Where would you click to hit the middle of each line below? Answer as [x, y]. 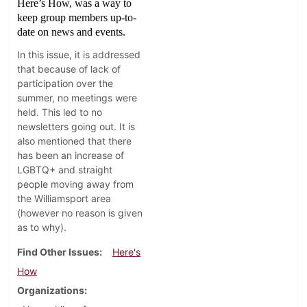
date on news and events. [71, 32]
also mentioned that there [74, 141]
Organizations [51, 291]
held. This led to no [60, 112]
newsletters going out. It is [76, 127]
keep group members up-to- [77, 18]
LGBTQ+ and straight [65, 170]
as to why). [42, 228]
